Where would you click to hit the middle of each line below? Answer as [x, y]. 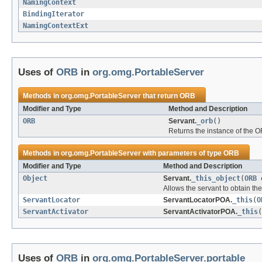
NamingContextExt [56, 26]
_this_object [216, 179]
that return [160, 96]
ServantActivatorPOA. [200, 212]
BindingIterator [54, 14]
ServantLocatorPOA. [198, 200]
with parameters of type [182, 154]
